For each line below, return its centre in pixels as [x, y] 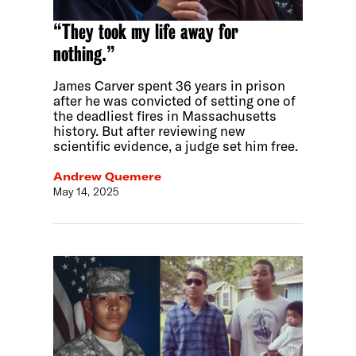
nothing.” [85, 54]
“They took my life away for [146, 32]
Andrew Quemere [108, 177]
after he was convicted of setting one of [175, 101]
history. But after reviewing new [150, 131]
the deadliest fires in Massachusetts [165, 116]
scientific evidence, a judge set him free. [176, 146]
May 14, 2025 [87, 192]
